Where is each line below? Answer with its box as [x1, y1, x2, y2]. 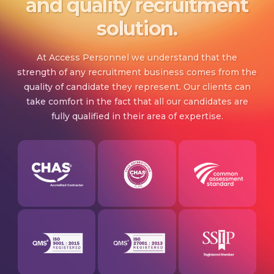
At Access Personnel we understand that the [37, 51, 237, 63]
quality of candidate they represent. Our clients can [23, 81, 251, 92]
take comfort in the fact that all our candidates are [26, 95, 248, 107]
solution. [97, 16, 177, 40]
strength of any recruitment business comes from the [17, 66, 257, 78]
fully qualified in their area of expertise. [51, 110, 223, 122]
